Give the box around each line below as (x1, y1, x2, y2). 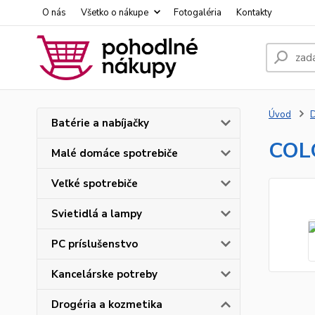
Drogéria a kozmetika (51, 297, 162, 311)
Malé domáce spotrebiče (51, 146, 178, 160)
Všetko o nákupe (81, 6, 148, 19)
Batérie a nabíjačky (51, 116, 149, 130)
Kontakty (236, 6, 272, 19)
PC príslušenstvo (51, 237, 138, 251)
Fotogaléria (174, 6, 221, 19)
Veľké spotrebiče (51, 176, 138, 191)
